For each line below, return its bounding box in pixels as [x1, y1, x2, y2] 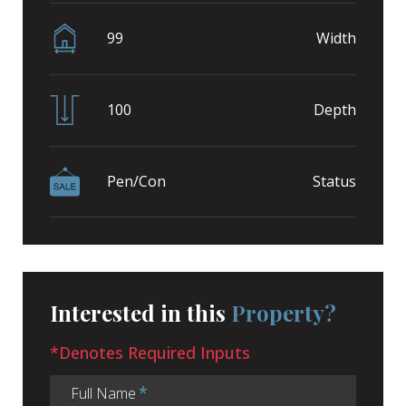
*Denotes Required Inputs [50, 341, 250, 363]
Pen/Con [107, 171, 166, 192]
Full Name [71, 382, 136, 403]
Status [313, 171, 356, 192]
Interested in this [50, 297, 231, 327]
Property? [231, 297, 336, 327]
